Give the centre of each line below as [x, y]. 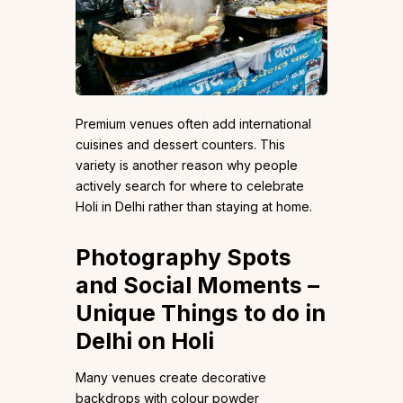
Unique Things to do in [201, 313]
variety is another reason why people [187, 165]
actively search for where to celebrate [190, 185]
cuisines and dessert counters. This [180, 144]
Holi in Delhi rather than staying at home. [194, 206]
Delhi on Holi [145, 340]
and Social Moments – [197, 285]
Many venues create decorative [171, 377]
